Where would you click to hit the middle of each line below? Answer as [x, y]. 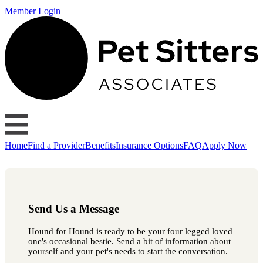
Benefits [100, 145]
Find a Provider [56, 145]
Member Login [33, 11]
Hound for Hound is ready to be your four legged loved [130, 231]
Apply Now [224, 145]
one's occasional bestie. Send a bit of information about [129, 241]
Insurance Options [149, 145]
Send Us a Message [74, 209]
